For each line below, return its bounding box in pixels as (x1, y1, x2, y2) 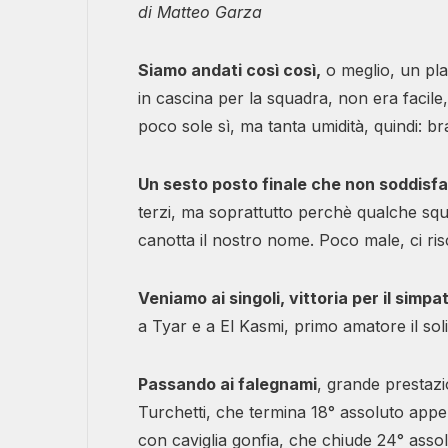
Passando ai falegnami (138, 374, 317, 395)
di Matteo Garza (138, 2, 262, 23)
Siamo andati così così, (138, 60, 321, 81)
